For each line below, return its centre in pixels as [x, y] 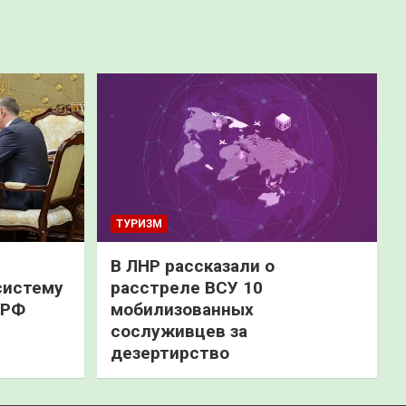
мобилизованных [182, 309]
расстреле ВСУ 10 [186, 287]
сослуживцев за [179, 331]
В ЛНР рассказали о [192, 266]
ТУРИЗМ [139, 223]
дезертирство [169, 353]
